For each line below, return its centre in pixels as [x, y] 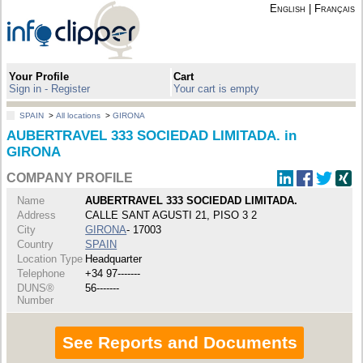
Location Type [50, 258]
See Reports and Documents [179, 343]
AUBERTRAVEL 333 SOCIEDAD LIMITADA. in [152, 136]
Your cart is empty [217, 88]
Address [37, 215]
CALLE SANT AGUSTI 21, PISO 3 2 [171, 215]
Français [334, 9]
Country [36, 244]
